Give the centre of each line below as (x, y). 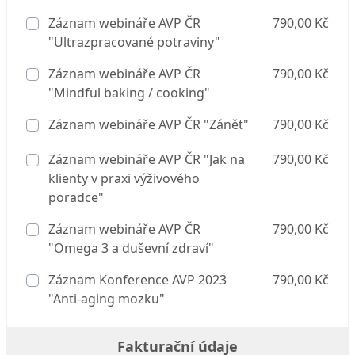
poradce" (76, 197)
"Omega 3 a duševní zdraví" (131, 248)
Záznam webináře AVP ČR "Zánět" (147, 124)
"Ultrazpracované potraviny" (134, 42)
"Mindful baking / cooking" (129, 93)
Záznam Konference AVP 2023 (136, 280)
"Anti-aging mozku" (107, 299)
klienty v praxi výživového (124, 178)
